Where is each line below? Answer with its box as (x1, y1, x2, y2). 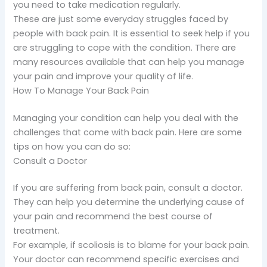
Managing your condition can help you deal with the (13, 111, 239, 124)
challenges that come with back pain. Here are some (13, 126, 243, 138)
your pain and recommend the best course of (13, 210, 213, 223)
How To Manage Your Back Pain (13, 84, 150, 97)
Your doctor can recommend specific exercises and (13, 253, 240, 266)
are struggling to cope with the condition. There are (13, 41, 237, 54)
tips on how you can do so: (13, 140, 131, 153)
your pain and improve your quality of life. (13, 70, 194, 82)
